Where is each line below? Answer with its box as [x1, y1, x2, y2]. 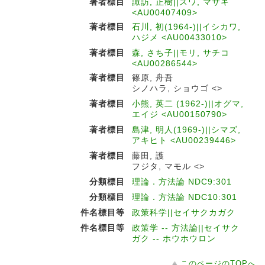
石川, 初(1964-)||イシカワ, [132, 22, 241, 31]
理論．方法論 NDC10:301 [132, 192, 237, 202]
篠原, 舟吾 [132, 73, 173, 82]
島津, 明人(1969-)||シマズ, [132, 125, 241, 134]
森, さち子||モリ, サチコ [132, 48, 230, 57]
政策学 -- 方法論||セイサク [132, 223, 240, 232]
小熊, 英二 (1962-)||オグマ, [132, 99, 244, 108]
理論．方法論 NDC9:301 [132, 177, 232, 186]
